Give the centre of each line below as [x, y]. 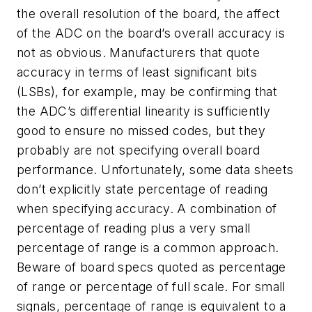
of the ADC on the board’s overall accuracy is [151, 33]
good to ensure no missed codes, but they [141, 131]
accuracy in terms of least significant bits [137, 72]
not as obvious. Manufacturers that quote [138, 53]
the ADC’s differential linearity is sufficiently [144, 111]
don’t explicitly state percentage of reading [142, 189]
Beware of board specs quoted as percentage [151, 267]
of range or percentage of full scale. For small [151, 287]
